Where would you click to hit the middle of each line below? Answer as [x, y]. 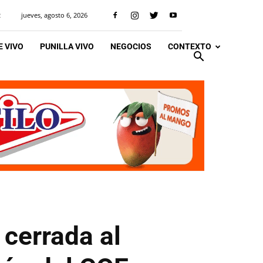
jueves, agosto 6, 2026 [54, 15]
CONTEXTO [190, 46]
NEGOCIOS [131, 46]
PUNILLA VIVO [67, 46]
